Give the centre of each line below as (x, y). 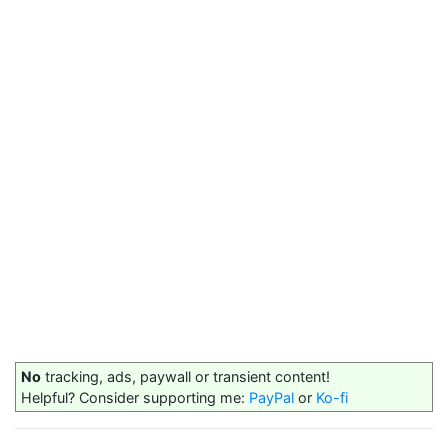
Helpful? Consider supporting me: (135, 397)
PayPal (271, 397)
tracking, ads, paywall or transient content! (185, 376)
